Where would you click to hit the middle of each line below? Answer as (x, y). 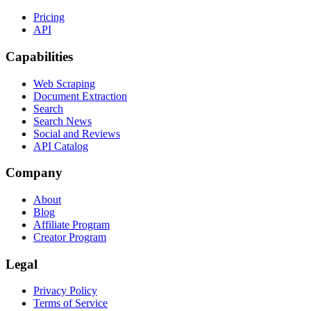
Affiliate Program (72, 225)
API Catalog (61, 146)
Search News (62, 121)
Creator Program (70, 237)
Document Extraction (80, 96)
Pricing (49, 17)
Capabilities (39, 56)
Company (34, 173)
